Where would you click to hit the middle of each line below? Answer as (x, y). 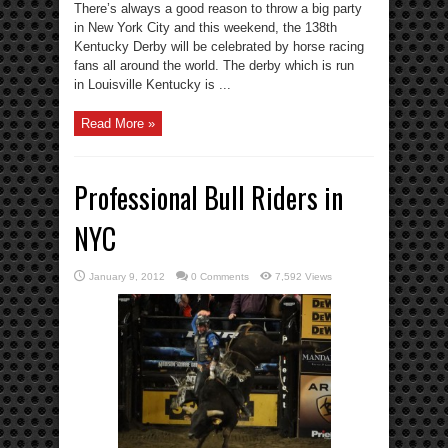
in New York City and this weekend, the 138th (205, 27)
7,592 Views (303, 276)
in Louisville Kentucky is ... (152, 84)
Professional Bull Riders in (208, 197)
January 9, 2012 (127, 276)
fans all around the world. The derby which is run (214, 65)
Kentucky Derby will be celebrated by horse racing (219, 46)
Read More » (118, 123)
